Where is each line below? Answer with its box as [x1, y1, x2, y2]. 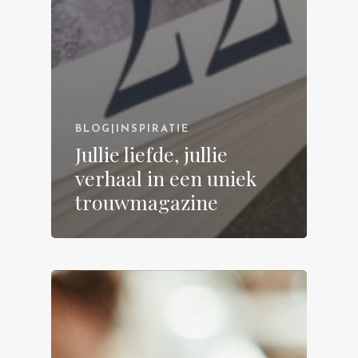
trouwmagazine [75, 188, 218, 215]
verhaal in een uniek [75, 164, 257, 191]
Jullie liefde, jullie [75, 140, 228, 167]
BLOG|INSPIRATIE [75, 123, 189, 134]
